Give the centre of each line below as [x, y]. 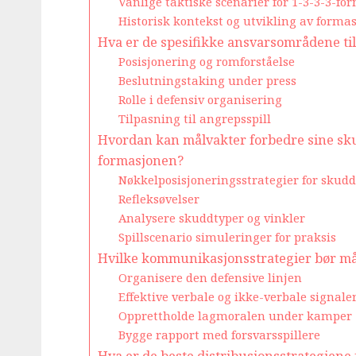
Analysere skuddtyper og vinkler [211, 217]
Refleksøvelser [159, 198]
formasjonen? [141, 160]
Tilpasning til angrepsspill [194, 118]
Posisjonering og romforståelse [206, 61]
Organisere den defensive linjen [210, 277]
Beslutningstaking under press [207, 80]
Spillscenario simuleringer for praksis [227, 236]
